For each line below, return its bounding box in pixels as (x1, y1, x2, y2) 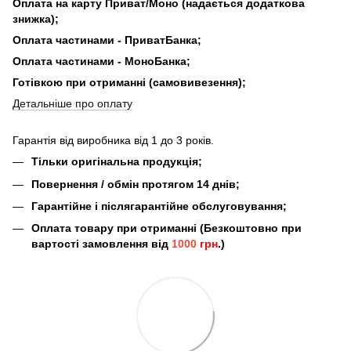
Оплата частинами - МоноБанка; (13, 55, 190, 68)
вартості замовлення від (31, 237, 172, 251)
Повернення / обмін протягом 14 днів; (31, 177, 240, 190)
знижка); (13, 13, 59, 26)
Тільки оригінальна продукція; (31, 155, 202, 168)
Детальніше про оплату (13, 97, 132, 110)
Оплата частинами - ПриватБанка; (13, 34, 201, 47)
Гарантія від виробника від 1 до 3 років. (13, 134, 214, 147)
